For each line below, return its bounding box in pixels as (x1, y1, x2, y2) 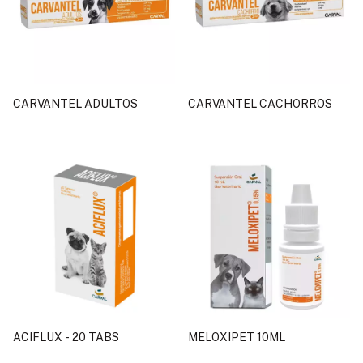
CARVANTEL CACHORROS (188, 97, 332, 110)
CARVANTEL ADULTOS (13, 97, 138, 110)
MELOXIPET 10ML (188, 331, 285, 344)
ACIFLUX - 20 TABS (13, 331, 119, 344)
